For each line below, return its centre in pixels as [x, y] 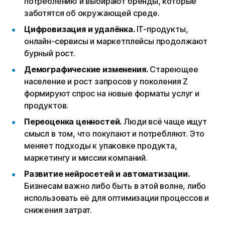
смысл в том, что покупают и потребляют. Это [115, 134]
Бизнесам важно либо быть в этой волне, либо [115, 186]
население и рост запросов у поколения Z [106, 82]
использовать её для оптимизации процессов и [117, 198]
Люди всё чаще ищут [164, 122]
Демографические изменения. [86, 70]
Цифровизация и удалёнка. [80, 29]
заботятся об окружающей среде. [92, 13]
